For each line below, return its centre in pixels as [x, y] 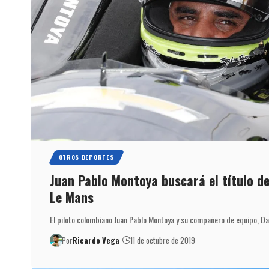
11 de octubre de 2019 [163, 240]
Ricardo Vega [96, 240]
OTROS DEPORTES [86, 157]
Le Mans [71, 197]
